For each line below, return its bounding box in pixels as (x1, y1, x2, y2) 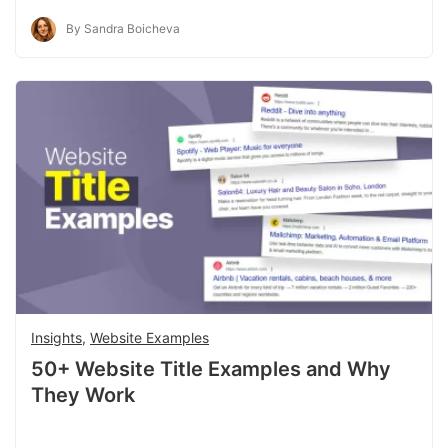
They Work (31, 382, 135, 407)
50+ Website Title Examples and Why (31, 356, 391, 381)
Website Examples (90, 328, 209, 346)
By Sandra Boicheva (66, 20, 180, 36)
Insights (31, 328, 82, 346)
